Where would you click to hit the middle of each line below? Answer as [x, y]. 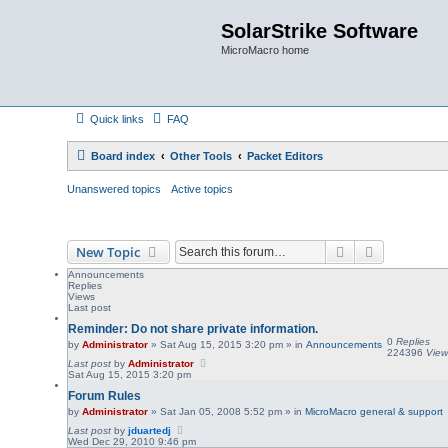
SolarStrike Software [319, 31]
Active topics [202, 189]
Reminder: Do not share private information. [193, 329]
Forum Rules [105, 396]
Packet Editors [285, 156]
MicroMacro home [265, 50]
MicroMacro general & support [374, 411]
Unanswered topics [114, 189]
